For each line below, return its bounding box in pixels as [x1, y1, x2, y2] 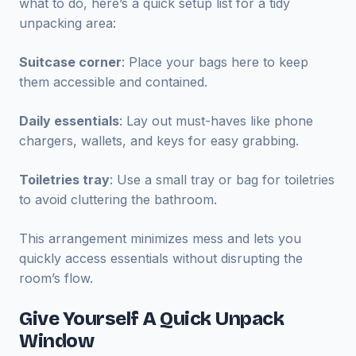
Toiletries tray [19, 172, 110, 188]
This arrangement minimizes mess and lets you [19, 230, 301, 246]
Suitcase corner [19, 54, 122, 70]
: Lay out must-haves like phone [119, 113, 313, 129]
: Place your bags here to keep [122, 54, 308, 70]
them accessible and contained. [19, 74, 207, 90]
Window [19, 330, 94, 352]
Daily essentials [19, 113, 119, 129]
